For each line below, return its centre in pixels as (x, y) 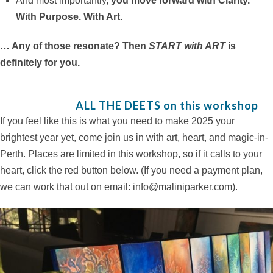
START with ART (187, 46)
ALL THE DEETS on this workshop (167, 106)
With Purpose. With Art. (69, 17)
